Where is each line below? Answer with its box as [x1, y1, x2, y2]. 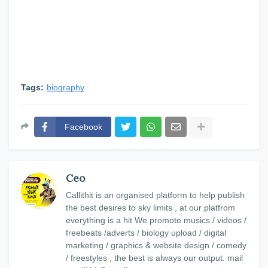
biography [47, 83, 84, 92]
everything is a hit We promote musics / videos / [66, 215, 246, 225]
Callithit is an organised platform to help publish [66, 190, 245, 200]
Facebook [65, 122, 102, 132]
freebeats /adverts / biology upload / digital [66, 228, 226, 237]
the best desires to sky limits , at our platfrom [66, 203, 235, 212]
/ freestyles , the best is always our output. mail [66, 253, 243, 263]
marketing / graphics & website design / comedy [66, 240, 246, 250]
